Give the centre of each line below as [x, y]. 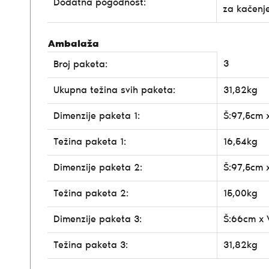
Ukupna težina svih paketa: [114, 90]
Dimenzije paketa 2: [98, 168]
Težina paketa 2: [91, 194]
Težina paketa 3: [91, 245]
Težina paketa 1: [90, 142]
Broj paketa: [80, 65]
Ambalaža [74, 44]
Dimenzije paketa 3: [98, 219]
